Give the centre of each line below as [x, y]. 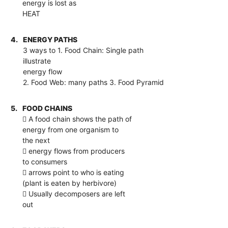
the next [36, 140]
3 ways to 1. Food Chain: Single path [83, 50]
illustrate [37, 61]
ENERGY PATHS [50, 39]
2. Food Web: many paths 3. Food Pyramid [94, 82]
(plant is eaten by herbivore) [70, 183]
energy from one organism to [71, 129]
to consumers [45, 161]
